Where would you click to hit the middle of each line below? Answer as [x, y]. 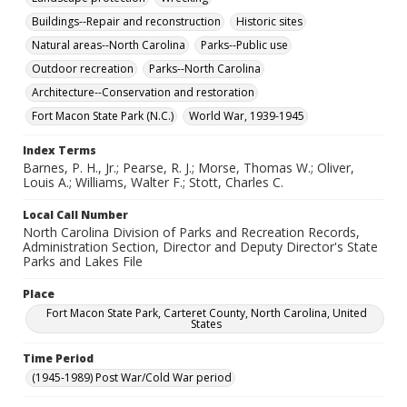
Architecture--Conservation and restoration [143, 92]
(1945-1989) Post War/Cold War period [132, 377]
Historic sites [269, 21]
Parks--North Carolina [205, 69]
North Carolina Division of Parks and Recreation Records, [191, 232]
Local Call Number [75, 215]
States [206, 324]
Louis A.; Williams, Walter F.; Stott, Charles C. [153, 182]
